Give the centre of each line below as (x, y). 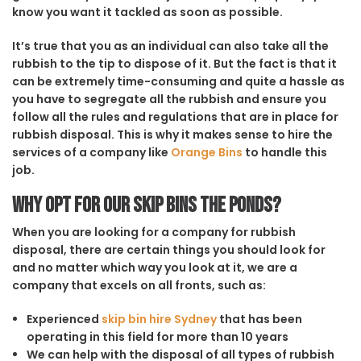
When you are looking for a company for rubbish (154, 232)
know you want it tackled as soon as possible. (147, 12)
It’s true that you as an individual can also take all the (170, 46)
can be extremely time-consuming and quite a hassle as (178, 81)
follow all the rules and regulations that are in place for (175, 116)
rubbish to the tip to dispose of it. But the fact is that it (174, 63)
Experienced (64, 319)
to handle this (285, 152)
